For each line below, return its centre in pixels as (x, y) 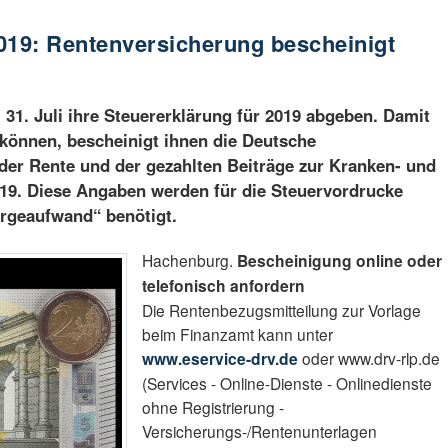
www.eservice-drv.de (220, 359)
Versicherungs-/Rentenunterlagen (260, 431)
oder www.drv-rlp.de (369, 358)
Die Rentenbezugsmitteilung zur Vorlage (282, 310)
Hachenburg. (190, 260)
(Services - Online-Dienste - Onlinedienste (287, 383)
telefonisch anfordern (224, 286)
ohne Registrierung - (213, 407)
